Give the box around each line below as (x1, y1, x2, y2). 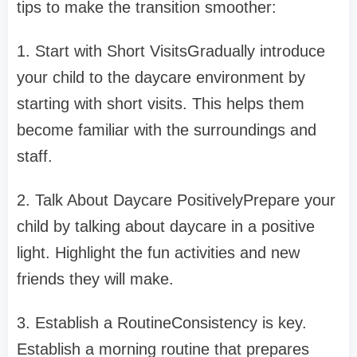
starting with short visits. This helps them (17, 95, 304, 113)
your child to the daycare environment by (17, 69, 305, 87)
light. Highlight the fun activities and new (17, 244, 300, 262)
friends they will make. (17, 270, 174, 288)
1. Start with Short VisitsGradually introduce (17, 42, 325, 61)
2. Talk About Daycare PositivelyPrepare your (17, 191, 335, 210)
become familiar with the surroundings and (17, 121, 316, 139)
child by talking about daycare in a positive (17, 218, 315, 236)
